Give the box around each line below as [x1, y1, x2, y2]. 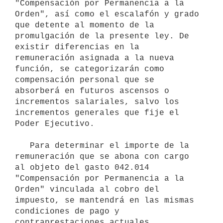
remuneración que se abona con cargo [15, 152, 189, 161]
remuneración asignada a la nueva [15, 53, 174, 63]
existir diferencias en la [15, 42, 139, 52]
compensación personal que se [15, 75, 154, 85]
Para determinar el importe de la [15, 141, 30, 150]
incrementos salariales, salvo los [15, 97, 179, 107]
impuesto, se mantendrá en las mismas [15, 196, 194, 205]
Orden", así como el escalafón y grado [15, 9, 199, 19]
